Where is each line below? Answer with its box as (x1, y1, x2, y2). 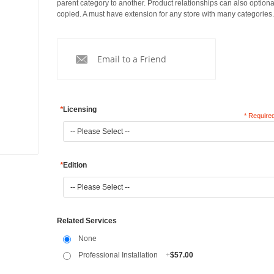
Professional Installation (78, 251, 160, 260)
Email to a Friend (97, 53, 166, 65)
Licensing (62, 105, 97, 114)
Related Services (56, 217, 117, 225)
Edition (62, 161, 87, 169)
